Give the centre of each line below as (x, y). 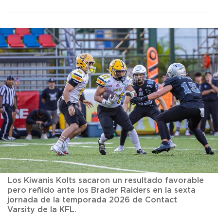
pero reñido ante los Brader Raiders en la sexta (101, 190)
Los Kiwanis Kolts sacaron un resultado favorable (106, 180)
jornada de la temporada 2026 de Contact (92, 200)
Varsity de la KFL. (43, 209)
